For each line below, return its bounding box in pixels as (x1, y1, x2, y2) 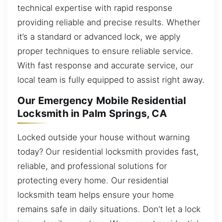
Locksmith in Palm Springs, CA (17, 108, 167, 120)
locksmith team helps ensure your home (17, 189, 174, 200)
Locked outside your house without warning (17, 132, 190, 142)
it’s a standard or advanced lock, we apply (17, 31, 180, 42)
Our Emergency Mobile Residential (17, 95, 186, 107)
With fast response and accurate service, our (17, 60, 193, 70)
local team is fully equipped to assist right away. (17, 74, 205, 85)
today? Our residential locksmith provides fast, (17, 146, 199, 157)
